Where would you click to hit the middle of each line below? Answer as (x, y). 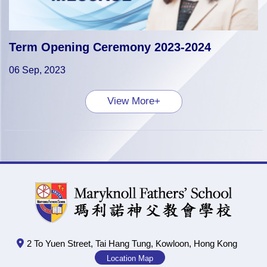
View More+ (133, 101)
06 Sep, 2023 (37, 70)
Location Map (130, 259)
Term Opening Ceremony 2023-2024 (110, 47)
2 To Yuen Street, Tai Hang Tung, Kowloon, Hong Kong (132, 244)
